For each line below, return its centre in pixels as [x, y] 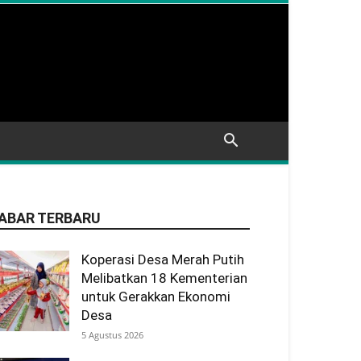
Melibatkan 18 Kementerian [164, 278]
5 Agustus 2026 [112, 335]
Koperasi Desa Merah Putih [163, 259]
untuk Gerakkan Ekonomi [156, 297]
